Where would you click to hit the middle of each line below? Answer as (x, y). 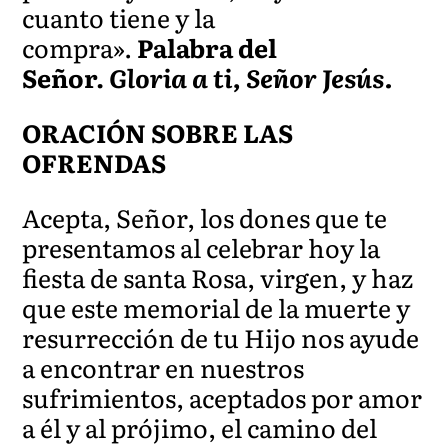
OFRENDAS (94, 162)
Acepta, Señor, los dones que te (205, 217)
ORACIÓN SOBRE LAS (158, 132)
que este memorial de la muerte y (216, 307)
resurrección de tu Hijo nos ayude (221, 337)
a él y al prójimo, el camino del (200, 427)
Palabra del (207, 47)
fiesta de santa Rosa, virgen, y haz (218, 277)
